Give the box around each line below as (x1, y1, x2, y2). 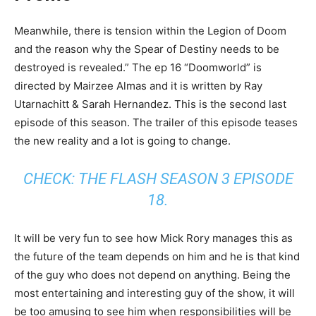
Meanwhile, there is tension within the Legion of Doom (14, 24, 286, 37)
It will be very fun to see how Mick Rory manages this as (14, 231, 293, 245)
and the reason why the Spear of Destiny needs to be (14, 42, 279, 56)
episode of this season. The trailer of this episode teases (14, 116, 298, 129)
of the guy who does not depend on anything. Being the (14, 268, 291, 281)
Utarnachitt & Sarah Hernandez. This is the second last (14, 97, 286, 111)
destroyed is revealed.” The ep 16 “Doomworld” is (14, 61, 262, 74)
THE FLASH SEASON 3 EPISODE (78, 170, 293, 188)
